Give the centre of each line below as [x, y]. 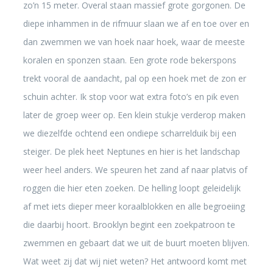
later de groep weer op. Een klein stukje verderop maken [134, 115]
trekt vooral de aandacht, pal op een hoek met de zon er [134, 78]
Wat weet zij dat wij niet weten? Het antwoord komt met [135, 261]
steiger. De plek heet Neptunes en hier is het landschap [131, 151]
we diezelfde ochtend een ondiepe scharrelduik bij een [129, 133]
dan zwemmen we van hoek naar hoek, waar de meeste [134, 42]
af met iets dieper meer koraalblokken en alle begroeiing [134, 206]
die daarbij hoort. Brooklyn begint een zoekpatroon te [129, 225]
